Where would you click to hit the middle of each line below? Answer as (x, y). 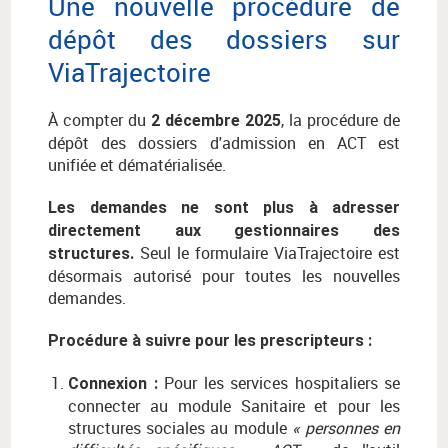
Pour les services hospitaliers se (282, 383)
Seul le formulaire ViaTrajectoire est (267, 253)
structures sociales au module (180, 428)
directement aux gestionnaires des (224, 231)
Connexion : (116, 384)
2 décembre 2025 (216, 121)
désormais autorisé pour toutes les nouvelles (224, 276)
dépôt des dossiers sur (224, 39)
